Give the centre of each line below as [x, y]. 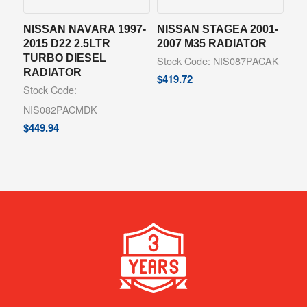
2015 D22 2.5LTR [66, 43]
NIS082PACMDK [60, 109]
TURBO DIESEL [64, 57]
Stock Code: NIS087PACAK [218, 60]
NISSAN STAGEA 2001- [217, 28]
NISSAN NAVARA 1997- [84, 28]
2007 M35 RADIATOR [211, 43]
